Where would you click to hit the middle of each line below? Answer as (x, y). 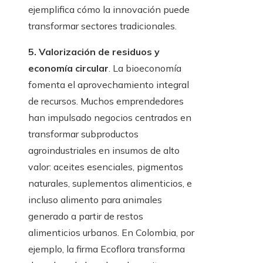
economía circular (68, 68)
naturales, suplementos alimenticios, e (110, 183)
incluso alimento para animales (95, 200)
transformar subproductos (83, 134)
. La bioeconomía (145, 68)
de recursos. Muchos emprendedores (106, 101)
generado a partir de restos (86, 216)
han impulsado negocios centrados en (110, 118)
